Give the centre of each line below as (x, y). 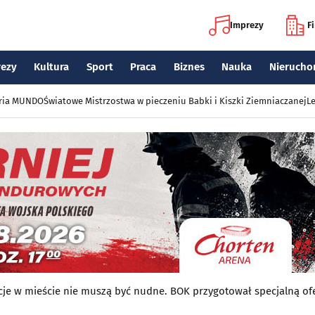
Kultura (52, 67)
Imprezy (247, 25)
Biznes (189, 67)
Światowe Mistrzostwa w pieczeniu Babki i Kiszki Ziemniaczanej (175, 101)
